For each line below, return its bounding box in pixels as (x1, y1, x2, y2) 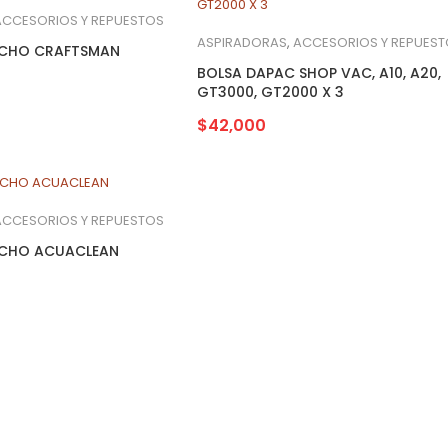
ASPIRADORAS (197, 32, 287, 52)
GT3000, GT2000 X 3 (197, 81, 344, 102)
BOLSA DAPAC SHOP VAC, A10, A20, (197, 62, 441, 83)
